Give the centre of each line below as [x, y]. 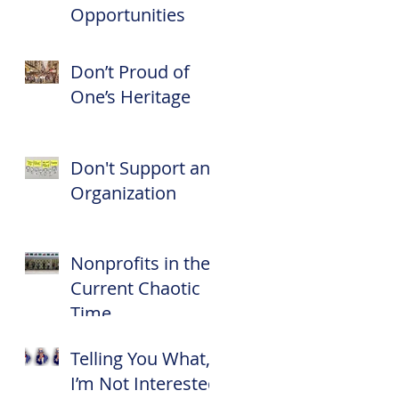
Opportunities [128, 15]
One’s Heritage [130, 97]
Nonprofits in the [140, 263]
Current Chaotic [135, 288]
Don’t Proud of [130, 72]
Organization [123, 193]
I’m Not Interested [144, 383]
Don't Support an [140, 168]
